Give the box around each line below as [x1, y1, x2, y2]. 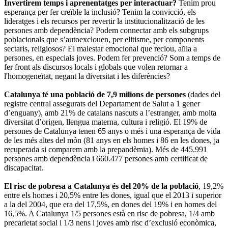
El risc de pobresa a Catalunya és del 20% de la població [4, 181, 198, 190]
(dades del [186, 90, 220, 99]
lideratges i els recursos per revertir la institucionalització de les [4, 16, 205, 25]
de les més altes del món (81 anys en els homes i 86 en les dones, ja [4, 135, 219, 145]
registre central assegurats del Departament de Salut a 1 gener [4, 99, 200, 108]
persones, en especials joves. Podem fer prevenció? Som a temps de [4, 53, 220, 62]
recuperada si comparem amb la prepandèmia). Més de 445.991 [4, 145, 207, 154]
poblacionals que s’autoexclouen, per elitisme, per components [4, 35, 204, 44]
